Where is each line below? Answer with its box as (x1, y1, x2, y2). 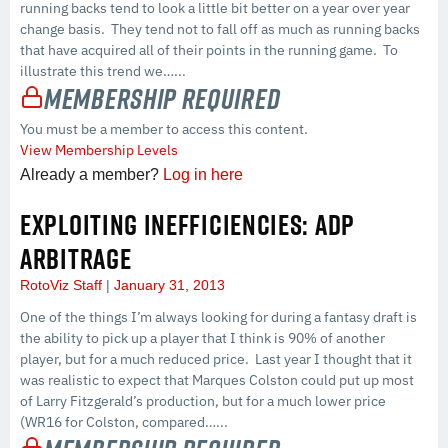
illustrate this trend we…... (20, 61, 186, 80)
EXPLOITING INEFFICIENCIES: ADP (20, 203, 356, 245)
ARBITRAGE (20, 237, 132, 279)
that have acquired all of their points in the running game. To (20, 40, 398, 59)
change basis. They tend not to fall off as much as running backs (20, 19, 420, 38)
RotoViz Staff (20, 276, 106, 293)
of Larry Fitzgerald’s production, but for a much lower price (20, 391, 386, 410)
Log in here (163, 165, 243, 183)
